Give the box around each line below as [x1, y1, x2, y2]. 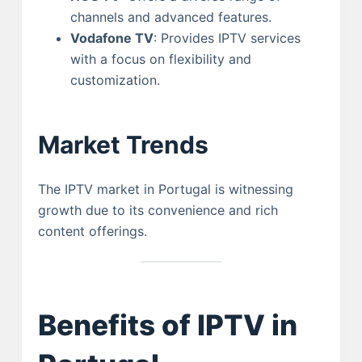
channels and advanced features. [69, 9, 271, 26]
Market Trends [37, 130, 208, 160]
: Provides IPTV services [153, 30, 301, 47]
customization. [69, 72, 160, 89]
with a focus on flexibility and [69, 51, 251, 68]
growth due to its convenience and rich [37, 202, 278, 219]
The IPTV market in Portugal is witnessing [37, 181, 293, 198]
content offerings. [37, 223, 147, 240]
